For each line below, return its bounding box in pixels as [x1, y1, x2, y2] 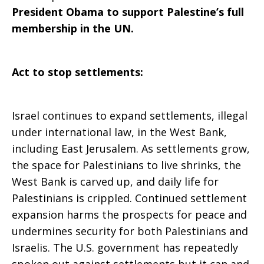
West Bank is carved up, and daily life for [12, 174, 219, 189]
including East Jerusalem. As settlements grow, [12, 141, 250, 156]
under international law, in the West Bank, [12, 125, 227, 139]
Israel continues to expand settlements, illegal [12, 108, 247, 123]
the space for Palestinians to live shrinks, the [12, 158, 241, 172]
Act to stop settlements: [12, 65, 143, 79]
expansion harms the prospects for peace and [12, 207, 247, 222]
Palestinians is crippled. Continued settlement [12, 191, 247, 205]
